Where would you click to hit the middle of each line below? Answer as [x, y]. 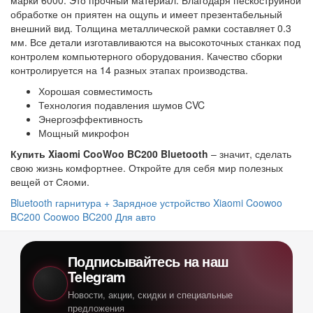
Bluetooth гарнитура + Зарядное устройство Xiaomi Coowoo [146, 202]
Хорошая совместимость [95, 90]
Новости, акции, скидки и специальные [150, 294]
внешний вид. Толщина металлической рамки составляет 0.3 [151, 28]
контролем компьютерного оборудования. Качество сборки [146, 56]
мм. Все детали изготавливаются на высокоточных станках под [155, 42]
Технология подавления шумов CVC [122, 104]
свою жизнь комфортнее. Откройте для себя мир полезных [147, 167]
